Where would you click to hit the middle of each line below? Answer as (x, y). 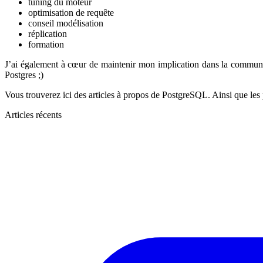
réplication (48, 33)
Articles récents (33, 114)
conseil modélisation (66, 23)
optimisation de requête (71, 12)
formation (46, 44)
